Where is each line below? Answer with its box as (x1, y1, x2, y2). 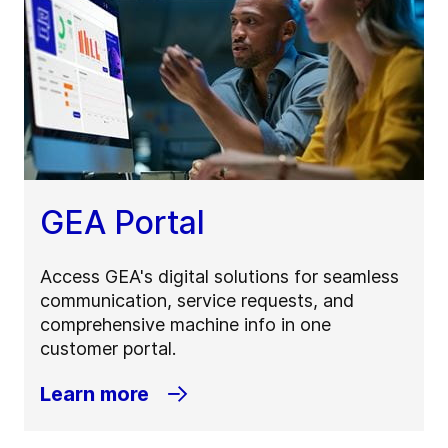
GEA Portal (40, 203, 205, 243)
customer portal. (40, 338, 176, 360)
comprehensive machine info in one (40, 314, 331, 336)
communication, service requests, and (40, 290, 354, 312)
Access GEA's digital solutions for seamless (40, 266, 399, 288)
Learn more (40, 382, 149, 407)
